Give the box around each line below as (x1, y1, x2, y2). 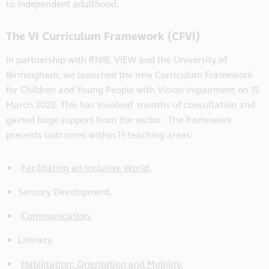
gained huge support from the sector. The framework (6, 114, 232, 127)
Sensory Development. (18, 186, 112, 199)
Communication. (21, 210, 92, 223)
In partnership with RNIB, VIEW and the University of (6, 54, 227, 67)
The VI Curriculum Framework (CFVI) (6, 29, 200, 45)
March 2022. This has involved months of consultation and (6, 99, 255, 112)
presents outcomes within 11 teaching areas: (6, 129, 193, 142)
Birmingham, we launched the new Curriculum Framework (6, 69, 253, 82)
